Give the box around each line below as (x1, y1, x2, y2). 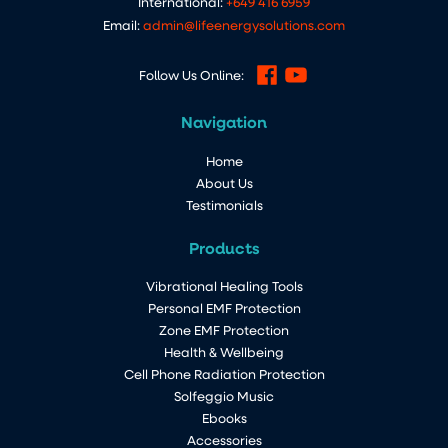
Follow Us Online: (139, 67, 245, 83)
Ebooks (201, 409, 247, 426)
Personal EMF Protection (147, 299, 301, 316)
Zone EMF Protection (159, 321, 289, 338)
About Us (195, 173, 253, 191)
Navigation (181, 111, 267, 133)
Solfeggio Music (174, 387, 274, 404)
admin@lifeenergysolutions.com (143, 16, 345, 33)
